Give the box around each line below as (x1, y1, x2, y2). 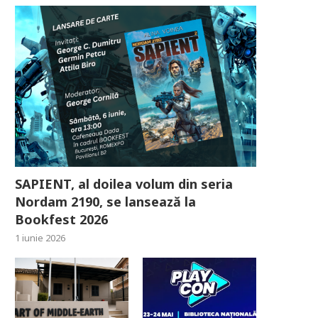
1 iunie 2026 (15, 231, 65, 245)
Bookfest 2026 (15, 211, 108, 229)
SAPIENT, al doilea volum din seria (15, 175, 233, 193)
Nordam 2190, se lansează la (15, 193, 196, 211)
